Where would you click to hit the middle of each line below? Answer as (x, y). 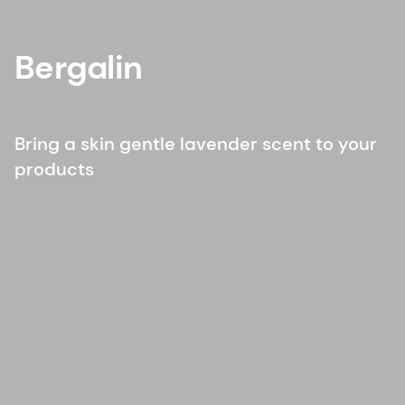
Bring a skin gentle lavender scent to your (196, 143)
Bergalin (79, 67)
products (54, 169)
